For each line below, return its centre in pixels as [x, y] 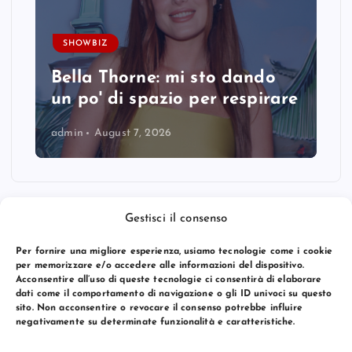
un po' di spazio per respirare [175, 100]
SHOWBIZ [86, 43]
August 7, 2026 [132, 133]
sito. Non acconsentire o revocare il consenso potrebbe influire [159, 308]
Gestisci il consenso [176, 218]
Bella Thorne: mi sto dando [163, 79]
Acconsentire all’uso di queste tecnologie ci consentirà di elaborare [169, 279]
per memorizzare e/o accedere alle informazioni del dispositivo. [160, 265]
